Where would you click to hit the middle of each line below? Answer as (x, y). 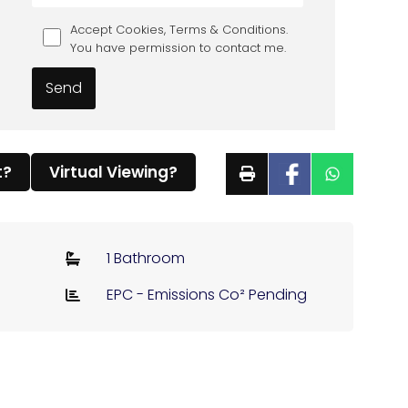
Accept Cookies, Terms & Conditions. (179, 30)
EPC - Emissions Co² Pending (207, 295)
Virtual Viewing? (113, 173)
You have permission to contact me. (178, 48)
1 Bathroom (146, 259)
